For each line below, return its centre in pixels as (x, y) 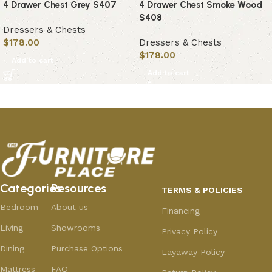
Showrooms (75, 228)
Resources (78, 189)
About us (69, 207)
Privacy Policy (189, 232)
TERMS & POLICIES (202, 190)
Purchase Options (87, 249)
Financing (180, 211)
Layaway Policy (193, 252)
